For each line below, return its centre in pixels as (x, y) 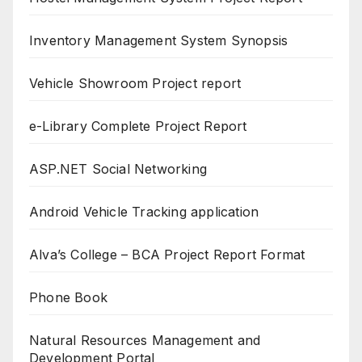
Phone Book (68, 298)
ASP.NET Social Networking (118, 169)
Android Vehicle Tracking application (144, 212)
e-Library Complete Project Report (138, 126)
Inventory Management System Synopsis (159, 41)
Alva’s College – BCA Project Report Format (167, 255)
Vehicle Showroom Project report (135, 84)
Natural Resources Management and (145, 341)
